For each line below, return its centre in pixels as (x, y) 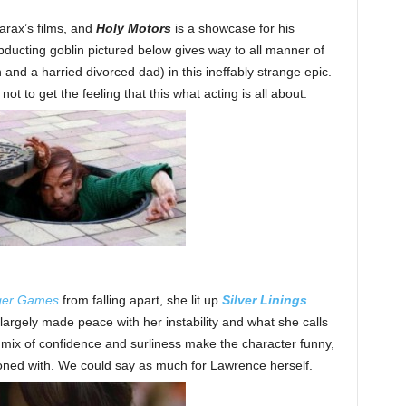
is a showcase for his (232, 29)
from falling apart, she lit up (140, 300)
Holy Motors (133, 29)
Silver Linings (264, 300)
